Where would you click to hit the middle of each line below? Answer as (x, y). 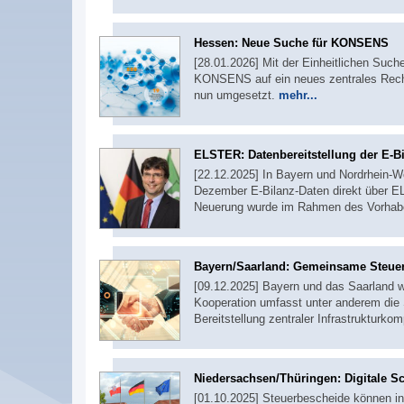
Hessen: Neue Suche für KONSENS (291, 42)
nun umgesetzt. (236, 95)
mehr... (298, 95)
